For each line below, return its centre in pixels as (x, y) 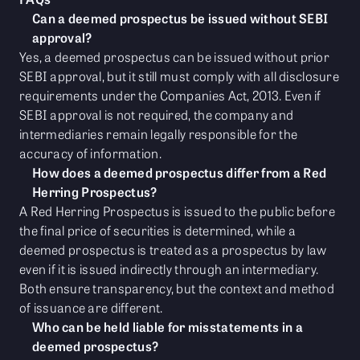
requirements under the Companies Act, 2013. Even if (170, 96)
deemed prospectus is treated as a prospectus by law (173, 250)
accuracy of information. (90, 153)
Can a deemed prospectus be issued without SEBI (180, 18)
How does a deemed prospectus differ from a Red (180, 173)
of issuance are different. (91, 308)
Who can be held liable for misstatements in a (168, 327)
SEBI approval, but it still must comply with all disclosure (179, 76)
